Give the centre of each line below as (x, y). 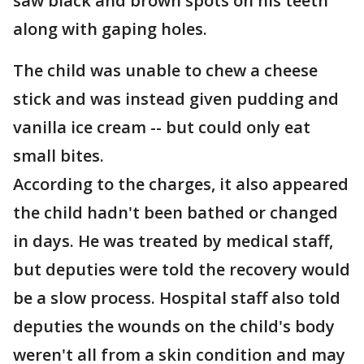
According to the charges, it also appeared (181, 184)
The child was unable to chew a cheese (165, 70)
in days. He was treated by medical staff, (173, 241)
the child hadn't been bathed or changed (175, 212)
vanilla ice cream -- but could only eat (162, 127)
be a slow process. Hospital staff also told (177, 298)
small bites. (58, 156)
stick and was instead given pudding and (176, 99)
